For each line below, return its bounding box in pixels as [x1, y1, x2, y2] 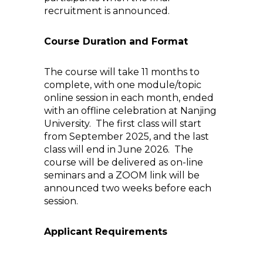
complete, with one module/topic [44, 79, 201, 90]
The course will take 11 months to [44, 66, 200, 77]
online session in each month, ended [44, 92, 214, 103]
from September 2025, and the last [44, 131, 209, 142]
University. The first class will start [44, 118, 201, 129]
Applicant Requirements [44, 226, 167, 237]
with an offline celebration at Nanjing [44, 105, 217, 116]
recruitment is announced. [44, 5, 170, 16]
